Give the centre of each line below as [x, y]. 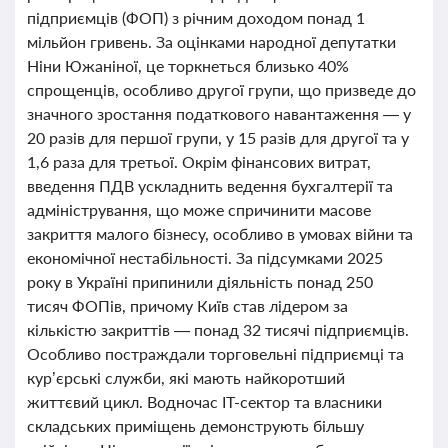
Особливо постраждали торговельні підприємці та [215, 353]
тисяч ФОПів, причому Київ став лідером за [187, 305]
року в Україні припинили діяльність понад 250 [200, 281]
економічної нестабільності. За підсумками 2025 [205, 257]
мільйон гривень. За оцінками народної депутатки [211, 41]
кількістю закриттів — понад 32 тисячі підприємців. [218, 329]
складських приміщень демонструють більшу [195, 425]
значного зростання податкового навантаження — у [219, 113]
